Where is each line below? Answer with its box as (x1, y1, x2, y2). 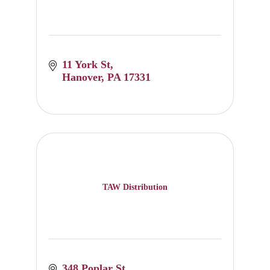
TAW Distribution (102, 182, 168, 192)
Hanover (62, 71, 102, 84)
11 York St (62, 58, 111, 71)
